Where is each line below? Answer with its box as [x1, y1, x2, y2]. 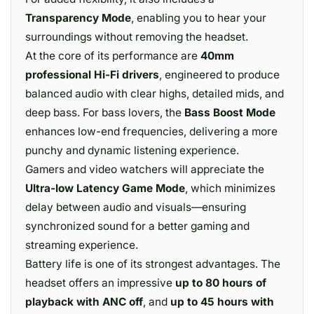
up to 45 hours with [170, 295, 274, 308]
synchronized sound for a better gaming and [25, 219, 250, 233]
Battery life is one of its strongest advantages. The [25, 257, 280, 271]
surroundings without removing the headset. [25, 30, 248, 43]
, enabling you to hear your [131, 11, 266, 25]
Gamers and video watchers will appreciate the [25, 163, 264, 176]
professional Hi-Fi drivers [25, 68, 159, 81]
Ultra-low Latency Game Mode [25, 182, 185, 195]
